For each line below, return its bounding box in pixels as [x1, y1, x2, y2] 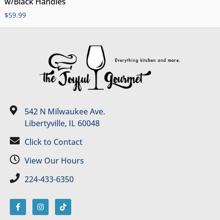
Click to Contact [25, 136, 82, 147]
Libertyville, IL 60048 [25, 117, 100, 129]
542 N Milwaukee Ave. [25, 106, 105, 117]
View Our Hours [25, 155, 84, 166]
